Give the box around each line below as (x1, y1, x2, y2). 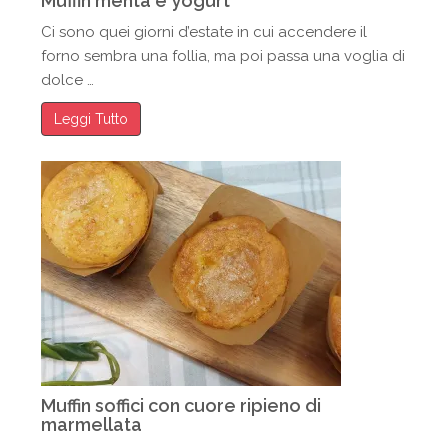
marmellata (41, 414, 143, 435)
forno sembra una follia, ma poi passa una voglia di (41, 47, 406, 65)
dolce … (41, 71, 95, 89)
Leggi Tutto (54, 111, 129, 127)
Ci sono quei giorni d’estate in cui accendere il (41, 23, 368, 41)
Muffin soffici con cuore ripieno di (41, 395, 322, 416)
